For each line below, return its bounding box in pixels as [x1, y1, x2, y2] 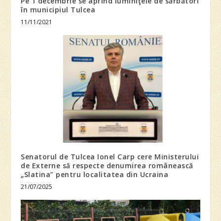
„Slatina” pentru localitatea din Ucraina [21, 170, 169, 180]
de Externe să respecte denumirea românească [21, 161, 193, 171]
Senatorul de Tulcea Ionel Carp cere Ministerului [21, 152, 199, 162]
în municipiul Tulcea [21, 5, 96, 15]
